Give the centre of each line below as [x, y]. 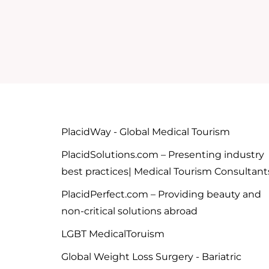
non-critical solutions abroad [129, 211]
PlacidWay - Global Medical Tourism [146, 132]
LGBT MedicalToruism [113, 234]
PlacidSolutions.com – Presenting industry [163, 155]
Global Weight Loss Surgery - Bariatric [151, 257]
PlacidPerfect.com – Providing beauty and [161, 195]
